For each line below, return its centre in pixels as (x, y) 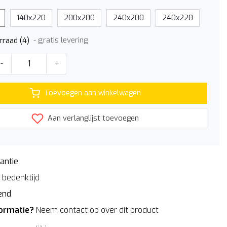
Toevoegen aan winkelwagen (92, 93)
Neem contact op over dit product (97, 210)
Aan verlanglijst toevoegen (92, 118)
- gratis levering (61, 40)
